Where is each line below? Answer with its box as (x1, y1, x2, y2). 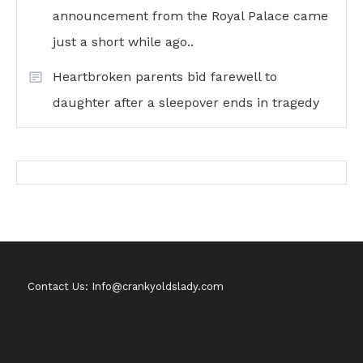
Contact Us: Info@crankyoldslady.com (28, 280, 224, 293)
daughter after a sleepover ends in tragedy (53, 95, 319, 111)
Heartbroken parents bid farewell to (53, 69, 277, 85)
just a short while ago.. (53, 34, 194, 50)
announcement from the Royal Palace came (53, 8, 328, 24)
